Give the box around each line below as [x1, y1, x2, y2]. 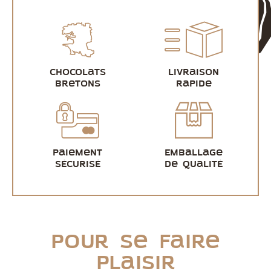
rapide [175, 79, 212, 90]
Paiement [53, 148, 102, 158]
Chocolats [49, 68, 106, 78]
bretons [54, 79, 100, 90]
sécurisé [54, 160, 100, 170]
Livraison [168, 68, 219, 78]
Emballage [165, 148, 223, 158]
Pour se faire [51, 232, 220, 254]
